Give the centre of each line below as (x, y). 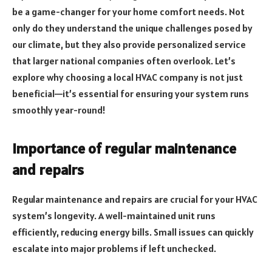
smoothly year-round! (59, 110)
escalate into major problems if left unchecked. (114, 249)
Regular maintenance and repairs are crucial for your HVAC (135, 199)
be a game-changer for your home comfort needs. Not (128, 12)
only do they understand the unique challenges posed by (132, 28)
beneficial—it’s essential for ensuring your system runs (131, 94)
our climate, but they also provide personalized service (129, 45)
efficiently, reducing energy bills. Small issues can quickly (133, 232)
